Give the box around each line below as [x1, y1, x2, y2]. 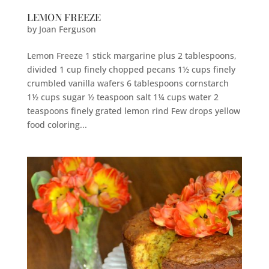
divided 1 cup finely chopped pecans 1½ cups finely [26, 63, 235, 75]
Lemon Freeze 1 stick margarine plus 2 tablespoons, [26, 49, 237, 61]
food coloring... [26, 118, 87, 130]
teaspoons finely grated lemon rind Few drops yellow [26, 104, 240, 116]
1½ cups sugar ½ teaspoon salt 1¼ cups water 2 [26, 91, 219, 103]
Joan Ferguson [38, 23, 96, 35]
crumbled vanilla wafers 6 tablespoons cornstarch [26, 77, 229, 89]
